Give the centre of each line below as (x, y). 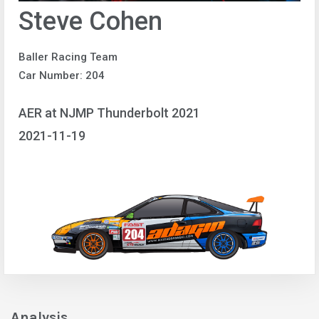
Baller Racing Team (68, 57)
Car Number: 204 (62, 75)
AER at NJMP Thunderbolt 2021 (109, 113)
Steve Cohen (90, 21)
